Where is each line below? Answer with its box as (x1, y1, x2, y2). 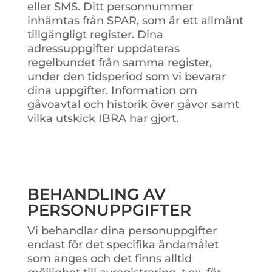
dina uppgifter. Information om (27, 83, 197, 97)
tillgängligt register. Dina (27, 27, 163, 41)
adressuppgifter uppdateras (27, 41, 180, 55)
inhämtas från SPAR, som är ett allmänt (27, 13, 243, 27)
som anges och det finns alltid (27, 251, 192, 265)
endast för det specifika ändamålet (27, 237, 219, 251)
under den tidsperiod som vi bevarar (27, 69, 226, 83)
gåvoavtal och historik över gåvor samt (27, 97, 239, 111)
